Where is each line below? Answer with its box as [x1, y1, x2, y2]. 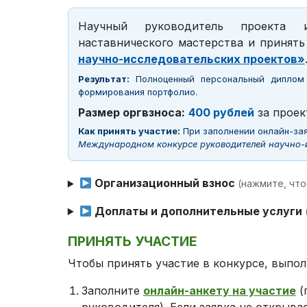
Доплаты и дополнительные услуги [91, 204, 305, 219]
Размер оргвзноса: [77, 106, 185, 120]
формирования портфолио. [77, 86, 197, 98]
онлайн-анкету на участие [143, 284, 296, 298]
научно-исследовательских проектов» [77, 52, 305, 66]
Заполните [81, 284, 143, 298]
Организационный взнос [91, 176, 238, 191]
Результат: [77, 73, 130, 85]
